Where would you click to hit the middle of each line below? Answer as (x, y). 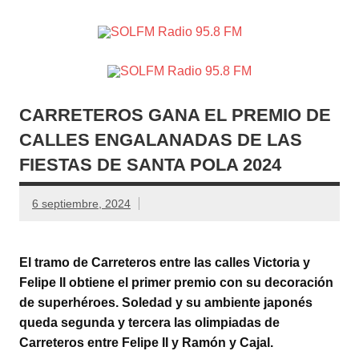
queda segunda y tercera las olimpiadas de (149, 322)
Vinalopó (192, 75)
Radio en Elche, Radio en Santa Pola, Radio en (192, 50)
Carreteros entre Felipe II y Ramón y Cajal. (146, 342)
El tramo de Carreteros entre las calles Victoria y (165, 262)
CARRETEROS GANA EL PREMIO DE (175, 115)
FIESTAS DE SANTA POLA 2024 (150, 164)
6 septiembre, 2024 (81, 203)
